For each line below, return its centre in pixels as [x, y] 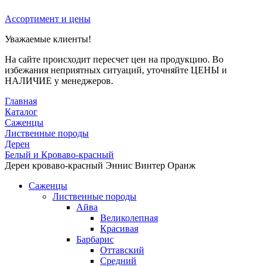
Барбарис [95, 239]
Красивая [119, 228]
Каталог [21, 111]
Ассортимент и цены [48, 18]
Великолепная [129, 218]
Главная [21, 101]
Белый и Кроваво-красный [59, 154]
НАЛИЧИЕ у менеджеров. [59, 80]
